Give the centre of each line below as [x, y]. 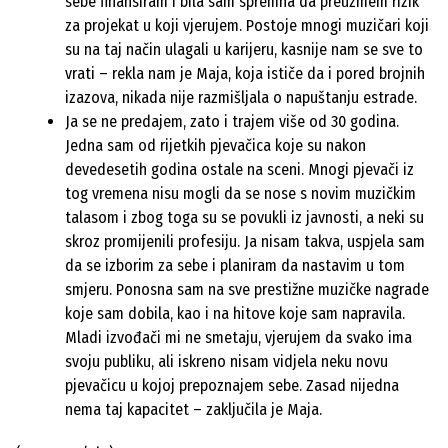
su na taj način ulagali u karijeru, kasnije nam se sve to [244, 50]
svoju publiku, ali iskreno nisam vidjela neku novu [226, 362]
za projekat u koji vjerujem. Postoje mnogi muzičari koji [247, 26]
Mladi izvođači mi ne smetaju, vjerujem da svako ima [238, 338]
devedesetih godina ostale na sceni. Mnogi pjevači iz [239, 170]
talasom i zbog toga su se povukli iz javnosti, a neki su [244, 218]
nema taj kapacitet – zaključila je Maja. [193, 410]
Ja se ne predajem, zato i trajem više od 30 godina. [232, 122]
